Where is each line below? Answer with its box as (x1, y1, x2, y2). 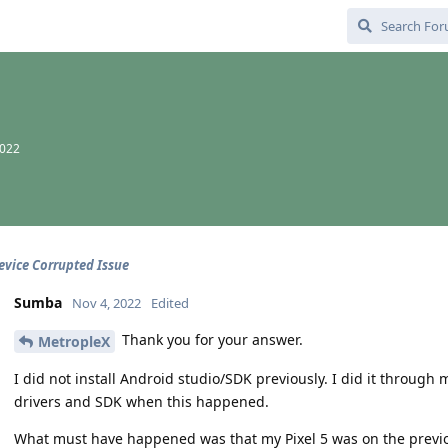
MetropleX (38, 331, 110, 351)
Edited (151, 294, 189, 312)
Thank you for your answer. (118, 330, 303, 349)
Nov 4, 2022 (72, 294, 141, 312)
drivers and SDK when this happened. (14, 391, 269, 411)
